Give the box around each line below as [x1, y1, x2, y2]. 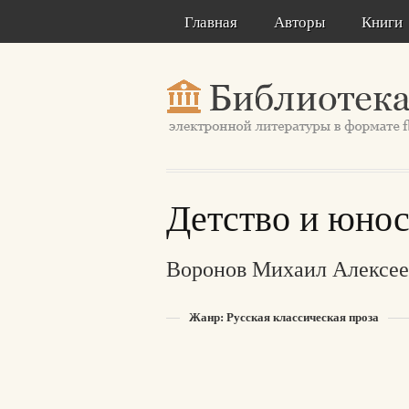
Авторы [274, 11, 325, 32]
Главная [184, 11, 237, 32]
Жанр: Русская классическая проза [189, 308, 379, 325]
